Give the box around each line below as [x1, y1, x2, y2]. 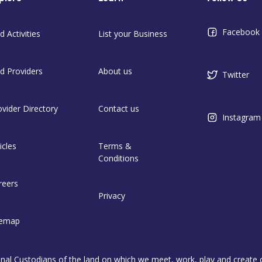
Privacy [98, 190, 125, 202]
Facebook [222, 26, 260, 38]
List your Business [98, 28, 167, 40]
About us [98, 65, 132, 77]
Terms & [98, 140, 132, 152]
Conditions [98, 153, 139, 164]
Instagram [222, 112, 261, 123]
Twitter [222, 69, 249, 81]
